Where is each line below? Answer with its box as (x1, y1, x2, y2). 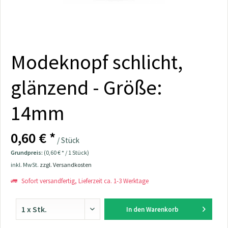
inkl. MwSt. (11, 161, 40, 168)
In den (126, 205, 145, 214)
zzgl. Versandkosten (40, 161, 92, 168)
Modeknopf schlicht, (11, 49, 183, 75)
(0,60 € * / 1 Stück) (44, 149, 89, 156)
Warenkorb (146, 205, 179, 214)
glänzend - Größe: (11, 75, 162, 100)
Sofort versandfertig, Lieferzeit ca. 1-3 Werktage (20, 177, 149, 185)
